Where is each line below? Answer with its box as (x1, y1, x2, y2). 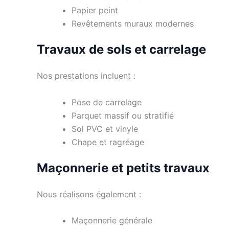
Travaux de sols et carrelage (37, 41, 206, 57)
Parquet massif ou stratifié (72, 110, 174, 121)
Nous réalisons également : (37, 189, 141, 199)
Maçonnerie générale (72, 215, 152, 226)
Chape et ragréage (72, 136, 144, 147)
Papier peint (72, 5, 118, 15)
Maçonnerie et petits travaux (37, 160, 210, 175)
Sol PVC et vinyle (72, 123, 138, 134)
